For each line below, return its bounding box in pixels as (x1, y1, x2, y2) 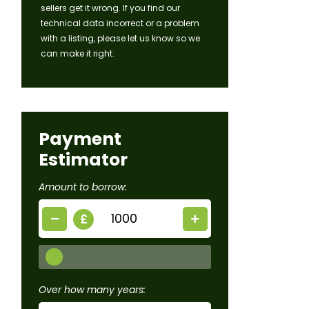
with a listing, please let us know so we (41, 32, 200, 45)
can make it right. (41, 48, 114, 60)
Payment (39, 127, 121, 152)
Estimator (39, 148, 128, 172)
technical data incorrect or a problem (41, 17, 199, 30)
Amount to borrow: (39, 180, 127, 195)
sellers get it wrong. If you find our (41, 2, 180, 14)
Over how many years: (39, 283, 146, 297)
